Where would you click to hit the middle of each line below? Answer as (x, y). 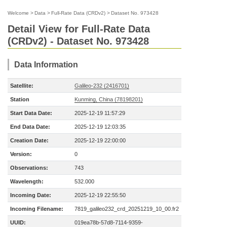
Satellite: (22, 86)
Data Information (46, 65)
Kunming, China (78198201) (109, 99)
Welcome (18, 13)
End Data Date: (30, 127)
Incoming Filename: (37, 209)
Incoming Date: (31, 195)
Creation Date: (29, 140)
